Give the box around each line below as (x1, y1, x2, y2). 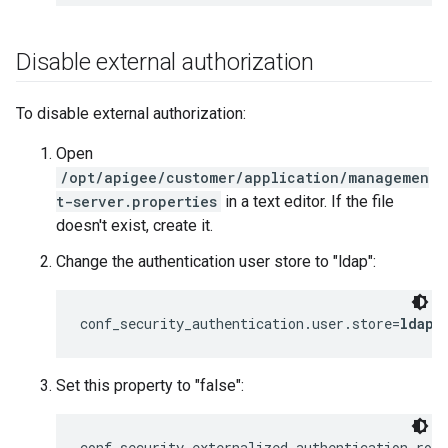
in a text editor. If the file (221, 192, 394, 211)
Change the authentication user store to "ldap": (56, 252, 376, 271)
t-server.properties (56, 192, 217, 211)
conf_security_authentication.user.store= (80, 314, 400, 333)
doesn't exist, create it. (56, 216, 213, 235)
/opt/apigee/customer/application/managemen (60, 168, 429, 187)
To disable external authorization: (16, 104, 246, 123)
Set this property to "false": (56, 376, 244, 395)
